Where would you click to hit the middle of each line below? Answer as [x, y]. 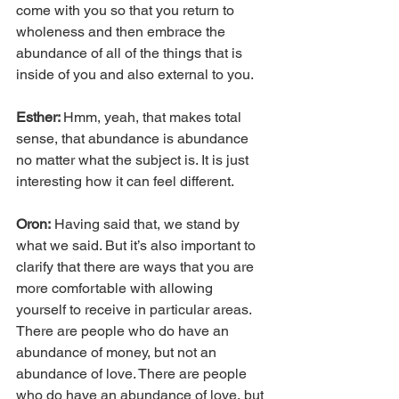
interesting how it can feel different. [125, 181]
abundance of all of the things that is [131, 53]
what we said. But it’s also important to [138, 245]
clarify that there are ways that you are [137, 266]
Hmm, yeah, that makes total [154, 117]
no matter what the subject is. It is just [134, 159]
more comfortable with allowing [116, 288]
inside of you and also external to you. [135, 74]
